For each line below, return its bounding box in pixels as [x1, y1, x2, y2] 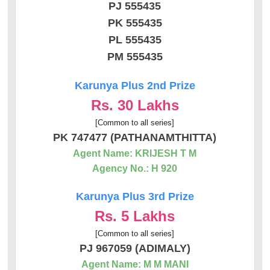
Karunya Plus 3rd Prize [75, 190, 194, 202]
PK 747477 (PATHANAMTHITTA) [53, 131, 217, 143]
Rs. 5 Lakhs [95, 207, 175, 224]
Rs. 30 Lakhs [90, 96, 179, 113]
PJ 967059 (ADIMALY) [79, 242, 190, 254]
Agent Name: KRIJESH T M [73, 148, 197, 159]
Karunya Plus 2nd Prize [74, 79, 195, 92]
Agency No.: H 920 [92, 163, 178, 174]
